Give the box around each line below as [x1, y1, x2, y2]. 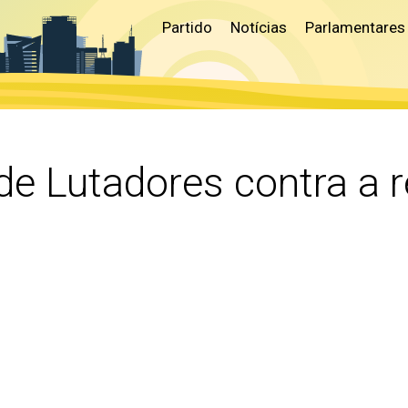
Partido [162, 17, 212, 36]
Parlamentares [305, 17, 405, 36]
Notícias [230, 17, 287, 36]
